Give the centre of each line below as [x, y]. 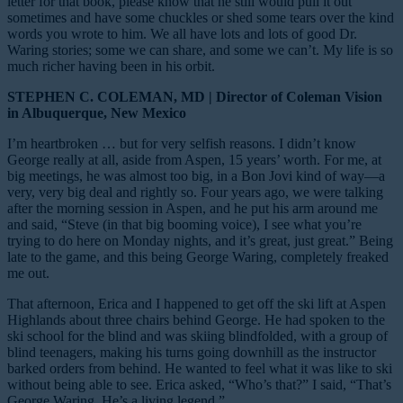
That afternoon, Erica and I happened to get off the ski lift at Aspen [197, 303]
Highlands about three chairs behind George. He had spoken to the [196, 319]
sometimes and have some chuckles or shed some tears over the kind [201, 17]
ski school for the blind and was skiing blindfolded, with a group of [197, 336]
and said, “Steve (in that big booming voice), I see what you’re [184, 224]
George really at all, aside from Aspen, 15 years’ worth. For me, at [194, 159]
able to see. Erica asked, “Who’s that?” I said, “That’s [240, 384]
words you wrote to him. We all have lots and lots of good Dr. [182, 33]
